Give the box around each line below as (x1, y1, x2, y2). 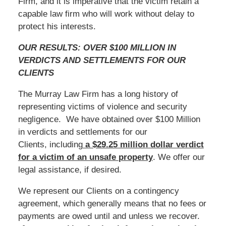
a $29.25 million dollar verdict (82, 139, 204, 149)
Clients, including (18, 139, 83, 149)
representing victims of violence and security (18, 101, 187, 111)
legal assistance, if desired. (18, 164, 122, 175)
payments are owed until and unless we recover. (18, 211, 200, 221)
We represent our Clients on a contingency (18, 186, 179, 196)
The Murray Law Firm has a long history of (18, 89, 178, 99)
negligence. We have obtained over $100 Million (18, 114, 200, 124)
